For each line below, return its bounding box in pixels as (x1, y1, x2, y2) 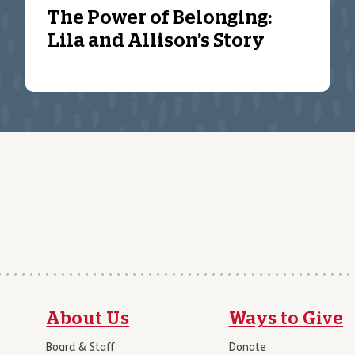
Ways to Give (228, 310, 344, 328)
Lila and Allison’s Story (48, 32, 265, 52)
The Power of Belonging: (48, 9, 273, 29)
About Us (46, 310, 130, 328)
